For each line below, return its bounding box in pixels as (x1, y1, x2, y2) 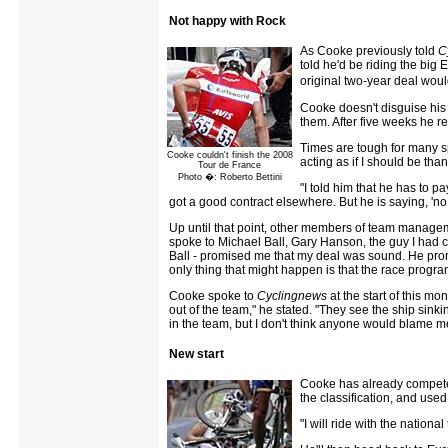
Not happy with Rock (169, 13, 286, 28)
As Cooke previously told (300, 43, 438, 58)
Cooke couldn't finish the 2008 (166, 149, 293, 160)
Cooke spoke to (169, 288, 257, 303)
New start (169, 346, 224, 361)
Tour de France (198, 159, 261, 170)
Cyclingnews (257, 288, 327, 303)
